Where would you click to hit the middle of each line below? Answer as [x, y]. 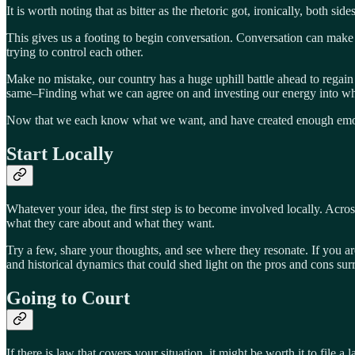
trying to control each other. [75, 52]
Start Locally [60, 154]
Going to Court [68, 298]
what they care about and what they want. [111, 223]
